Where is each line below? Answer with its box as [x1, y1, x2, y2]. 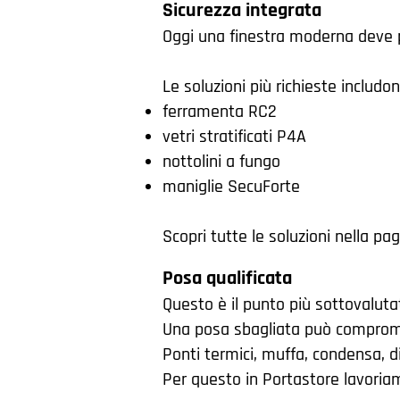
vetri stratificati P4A [162, 125, 306, 148]
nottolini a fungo [162, 150, 280, 173]
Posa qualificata [162, 266, 292, 291]
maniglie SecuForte [162, 175, 300, 198]
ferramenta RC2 [162, 100, 277, 123]
